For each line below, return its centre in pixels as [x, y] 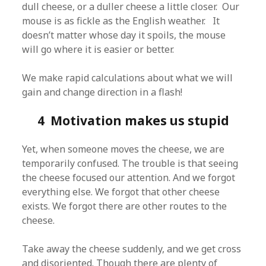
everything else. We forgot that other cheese [121, 192]
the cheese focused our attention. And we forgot [129, 178]
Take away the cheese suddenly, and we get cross [132, 249]
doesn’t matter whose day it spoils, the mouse [124, 35]
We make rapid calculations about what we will [128, 78]
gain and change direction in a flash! [102, 92]
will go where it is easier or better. [98, 49]
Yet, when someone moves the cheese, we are [123, 149]
